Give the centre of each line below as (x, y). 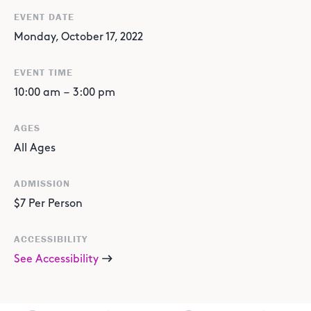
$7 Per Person (48, 204)
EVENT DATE (44, 17)
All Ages (35, 148)
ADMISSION (42, 183)
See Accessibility (56, 259)
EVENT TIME (43, 72)
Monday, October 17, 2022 (78, 37)
